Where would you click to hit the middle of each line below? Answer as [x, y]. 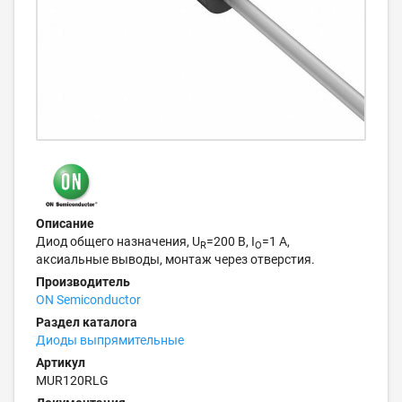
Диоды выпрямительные [110, 340]
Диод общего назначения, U [118, 241]
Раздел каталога [87, 322]
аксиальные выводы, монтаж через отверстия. [175, 259]
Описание [65, 223]
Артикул [61, 363]
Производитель [83, 282]
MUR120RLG [72, 380]
